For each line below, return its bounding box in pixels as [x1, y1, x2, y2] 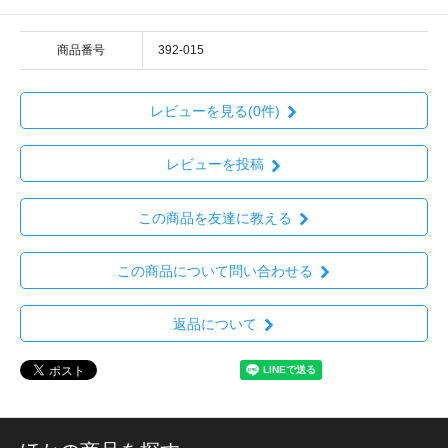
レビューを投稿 [165, 156, 264, 173]
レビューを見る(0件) [149, 102, 280, 119]
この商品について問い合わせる [116, 262, 313, 279]
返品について [172, 316, 257, 333]
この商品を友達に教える [137, 209, 292, 226]
